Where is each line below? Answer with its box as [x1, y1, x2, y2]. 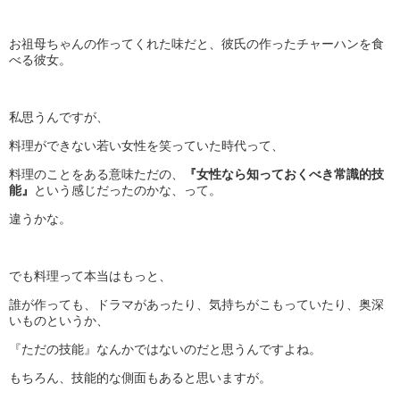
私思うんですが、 [9, 111, 109, 124]
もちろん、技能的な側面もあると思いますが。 [9, 371, 271, 385]
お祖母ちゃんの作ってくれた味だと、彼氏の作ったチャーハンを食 [9, 37, 384, 51]
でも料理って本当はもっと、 [9, 270, 171, 283]
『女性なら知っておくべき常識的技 [184, 168, 384, 181]
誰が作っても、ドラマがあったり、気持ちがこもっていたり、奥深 [9, 298, 384, 312]
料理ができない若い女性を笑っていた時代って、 [9, 139, 284, 153]
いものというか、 [9, 314, 109, 328]
